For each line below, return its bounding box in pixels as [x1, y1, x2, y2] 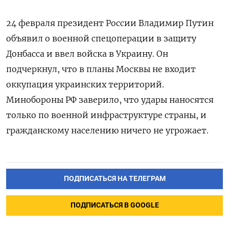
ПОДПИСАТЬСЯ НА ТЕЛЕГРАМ [63, 174, 166, 184]
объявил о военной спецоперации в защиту [6, 33, 196, 44]
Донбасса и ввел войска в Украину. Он [6, 49, 168, 59]
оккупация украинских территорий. [6, 79, 164, 90]
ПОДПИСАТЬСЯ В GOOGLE [70, 201, 159, 210]
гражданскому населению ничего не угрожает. [6, 125, 209, 136]
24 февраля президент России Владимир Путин [6, 18, 214, 29]
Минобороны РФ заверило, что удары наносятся [6, 95, 214, 105]
